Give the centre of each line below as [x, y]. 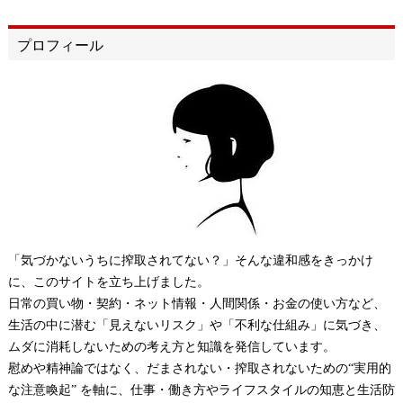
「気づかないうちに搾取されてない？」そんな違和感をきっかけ [190, 260]
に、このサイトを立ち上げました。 [108, 282]
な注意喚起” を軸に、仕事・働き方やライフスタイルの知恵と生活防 [201, 390]
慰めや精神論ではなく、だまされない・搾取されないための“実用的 [199, 368]
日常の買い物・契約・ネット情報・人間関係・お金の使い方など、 [197, 304]
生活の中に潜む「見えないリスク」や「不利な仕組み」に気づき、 [197, 325]
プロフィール [60, 46]
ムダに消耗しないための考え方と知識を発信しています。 [171, 347]
